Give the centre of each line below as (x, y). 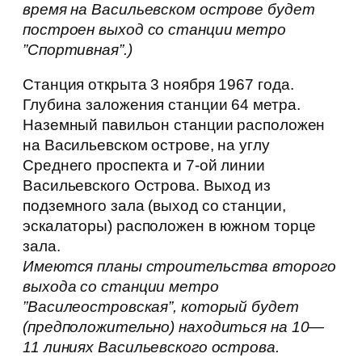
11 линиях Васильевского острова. (151, 347)
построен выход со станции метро (154, 29)
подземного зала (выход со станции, (154, 206)
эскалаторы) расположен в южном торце (170, 226)
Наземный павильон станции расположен (174, 125)
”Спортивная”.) (78, 49)
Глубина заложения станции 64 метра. (162, 105)
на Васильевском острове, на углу (146, 145)
